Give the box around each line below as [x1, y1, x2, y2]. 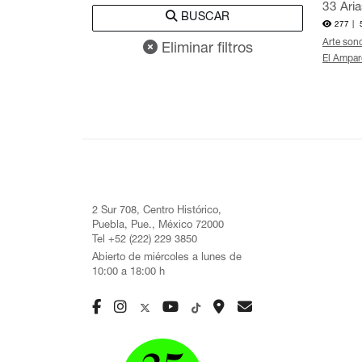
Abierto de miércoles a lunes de [92, 253, 242, 264]
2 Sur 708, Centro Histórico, [92, 206, 221, 217]
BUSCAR [177, 12, 230, 23]
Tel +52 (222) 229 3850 [92, 235, 197, 246]
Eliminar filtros [157, 42, 253, 57]
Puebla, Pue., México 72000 [92, 221, 224, 232]
